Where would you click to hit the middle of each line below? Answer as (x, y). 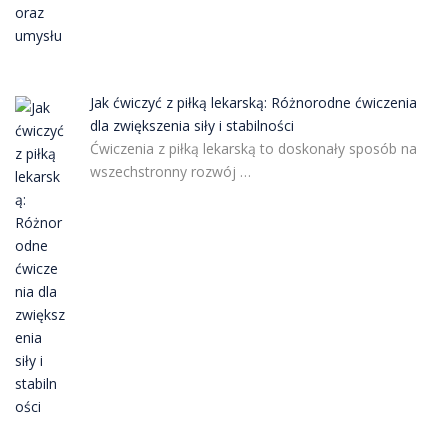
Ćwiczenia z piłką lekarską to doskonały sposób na (253, 148)
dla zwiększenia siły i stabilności (191, 125)
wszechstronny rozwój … (170, 171)
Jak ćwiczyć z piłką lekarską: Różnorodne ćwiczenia (253, 102)
